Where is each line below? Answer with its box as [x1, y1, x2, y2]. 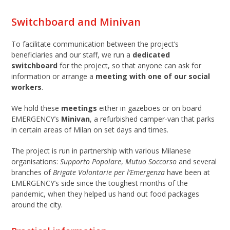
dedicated [132, 50, 170, 60]
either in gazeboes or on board [99, 103, 202, 113]
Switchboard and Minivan [11, 15, 141, 29]
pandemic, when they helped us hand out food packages [11, 189, 200, 199]
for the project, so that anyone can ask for [60, 61, 202, 71]
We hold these [11, 103, 62, 113]
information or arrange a [11, 71, 96, 82]
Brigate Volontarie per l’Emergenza [53, 167, 165, 178]
